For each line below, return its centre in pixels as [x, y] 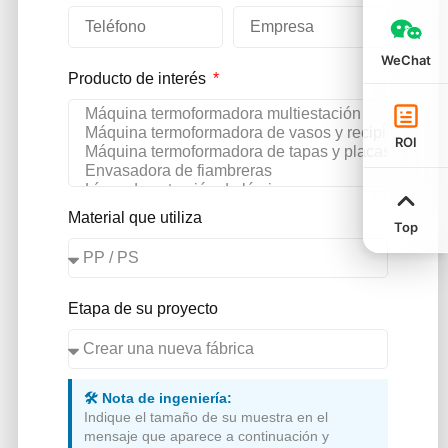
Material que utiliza [134, 218]
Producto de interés [138, 78]
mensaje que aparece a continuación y [206, 436]
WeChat [406, 60]
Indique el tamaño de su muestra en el [205, 417]
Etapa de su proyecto [142, 309]
